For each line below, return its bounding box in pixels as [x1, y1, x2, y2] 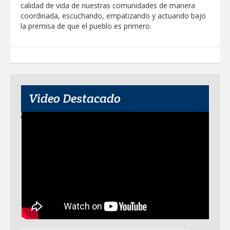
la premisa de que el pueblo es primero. [21, 21, 151, 31]
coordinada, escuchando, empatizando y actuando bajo [21, 10, 206, 21]
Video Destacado [29, 90, 121, 106]
